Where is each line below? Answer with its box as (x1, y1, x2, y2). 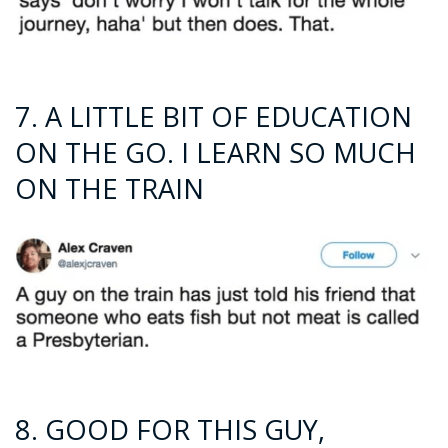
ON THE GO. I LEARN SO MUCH (15, 133, 416, 171)
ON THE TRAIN (15, 169, 204, 207)
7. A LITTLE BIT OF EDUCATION (15, 97, 412, 135)
